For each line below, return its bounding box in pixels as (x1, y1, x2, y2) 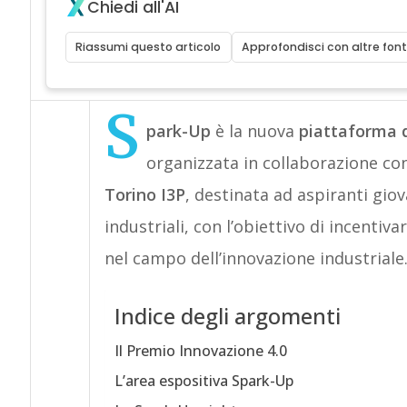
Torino (104, 184, 156, 205)
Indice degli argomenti (114, 301, 341, 332)
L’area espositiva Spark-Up (114, 371, 293, 391)
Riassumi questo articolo (75, 39, 222, 55)
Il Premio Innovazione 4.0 (114, 341, 287, 361)
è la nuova (210, 120, 299, 142)
